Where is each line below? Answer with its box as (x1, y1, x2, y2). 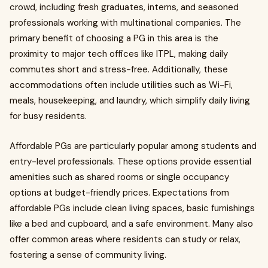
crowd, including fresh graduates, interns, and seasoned (10, 1, 239, 13)
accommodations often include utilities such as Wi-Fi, (10, 79, 233, 91)
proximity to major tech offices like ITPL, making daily (10, 48, 228, 60)
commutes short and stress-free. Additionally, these (10, 63, 228, 75)
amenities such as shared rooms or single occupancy (10, 171, 229, 183)
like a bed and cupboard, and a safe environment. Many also (10, 218, 253, 230)
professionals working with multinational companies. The (10, 17, 241, 29)
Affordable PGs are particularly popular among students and (10, 140, 257, 152)
